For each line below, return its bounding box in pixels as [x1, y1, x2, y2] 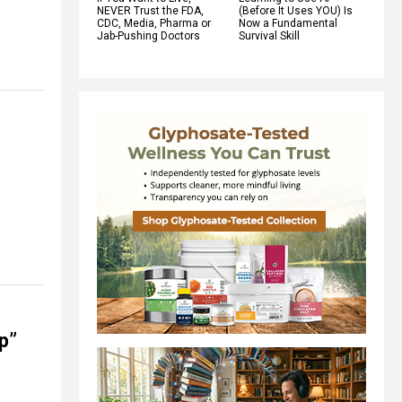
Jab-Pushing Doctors [97, 29, 200, 42]
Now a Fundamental [239, 16, 337, 30]
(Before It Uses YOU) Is [239, 4, 353, 17]
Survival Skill [239, 29, 300, 42]
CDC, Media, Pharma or [97, 16, 211, 30]
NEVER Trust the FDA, [97, 4, 204, 17]
